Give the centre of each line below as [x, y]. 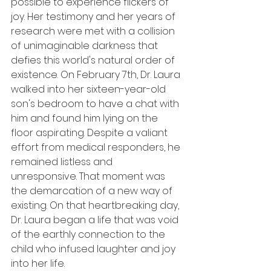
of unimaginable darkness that [86, 45]
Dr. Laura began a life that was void [96, 220]
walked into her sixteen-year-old [90, 89]
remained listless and [63, 162]
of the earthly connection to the [89, 234]
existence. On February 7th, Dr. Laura [97, 74]
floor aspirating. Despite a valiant [90, 132]
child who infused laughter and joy [94, 249]
